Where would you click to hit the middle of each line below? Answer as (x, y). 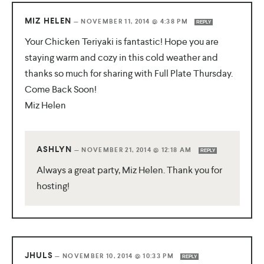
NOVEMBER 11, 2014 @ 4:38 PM (136, 22)
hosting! (53, 186)
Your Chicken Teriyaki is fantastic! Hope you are (121, 42)
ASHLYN (54, 150)
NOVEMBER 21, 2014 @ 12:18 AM (138, 150)
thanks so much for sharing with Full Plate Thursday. (128, 74)
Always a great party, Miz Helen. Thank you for (129, 170)
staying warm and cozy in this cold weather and (121, 58)
